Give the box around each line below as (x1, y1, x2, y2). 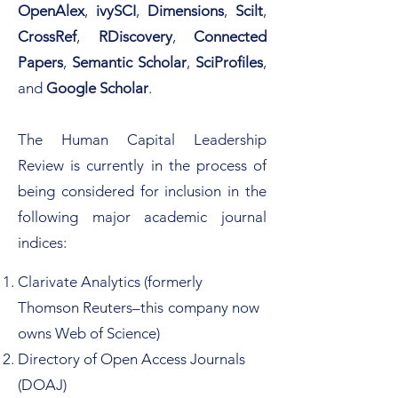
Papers (18, 53, 63, 71)
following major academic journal (18, 208, 267, 226)
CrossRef (18, 28, 76, 45)
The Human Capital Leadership (18, 131, 267, 148)
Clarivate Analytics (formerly (18, 273, 203, 291)
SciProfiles (195, 53, 263, 71)
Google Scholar (46, 79, 148, 97)
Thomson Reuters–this (18, 298, 163, 316)
